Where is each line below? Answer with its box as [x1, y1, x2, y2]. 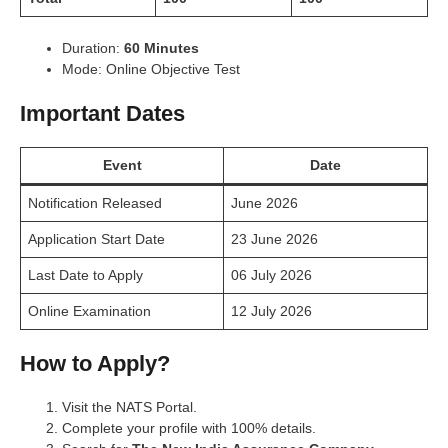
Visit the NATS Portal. [62, 398, 197, 415]
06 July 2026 [231, 266, 312, 283]
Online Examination [28, 302, 151, 319]
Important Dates [20, 100, 185, 126]
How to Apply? [20, 350, 170, 376]
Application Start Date [28, 230, 165, 247]
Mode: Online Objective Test [62, 60, 240, 77]
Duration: [62, 39, 124, 56]
